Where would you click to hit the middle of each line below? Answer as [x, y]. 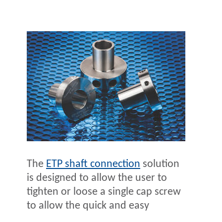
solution [160, 165]
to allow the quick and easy [88, 206]
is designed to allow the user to [97, 178]
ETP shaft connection [93, 165]
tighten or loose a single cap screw [104, 192]
